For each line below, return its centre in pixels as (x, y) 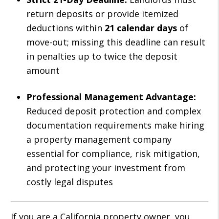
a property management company (99, 139)
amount (43, 70)
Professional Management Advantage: (111, 97)
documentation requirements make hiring (116, 125)
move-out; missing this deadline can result (116, 42)
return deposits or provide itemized (103, 14)
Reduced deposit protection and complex (114, 111)
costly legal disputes (70, 182)
